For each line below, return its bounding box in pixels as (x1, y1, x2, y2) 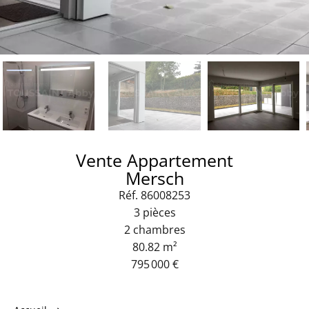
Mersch (125, 166, 184, 190)
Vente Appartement (76, 148, 233, 172)
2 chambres (123, 222, 186, 237)
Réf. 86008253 (119, 188, 190, 203)
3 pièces (133, 205, 176, 220)
